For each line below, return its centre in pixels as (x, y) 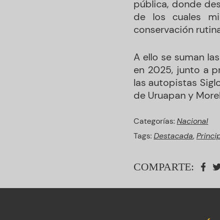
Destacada (173, 136)
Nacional (192, 121)
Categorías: (155, 121)
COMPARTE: (164, 166)
